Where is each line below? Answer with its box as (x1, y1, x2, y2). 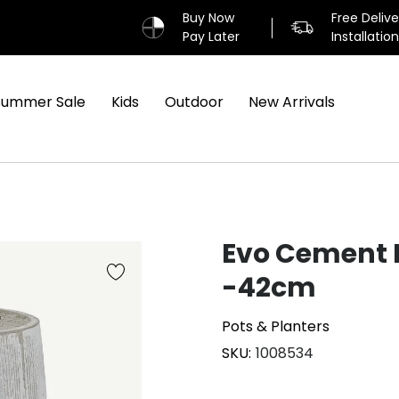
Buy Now (182, 9, 234, 27)
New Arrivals (248, 92, 336, 113)
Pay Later (182, 28, 240, 45)
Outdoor (164, 92, 224, 113)
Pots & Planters (222, 316, 330, 337)
